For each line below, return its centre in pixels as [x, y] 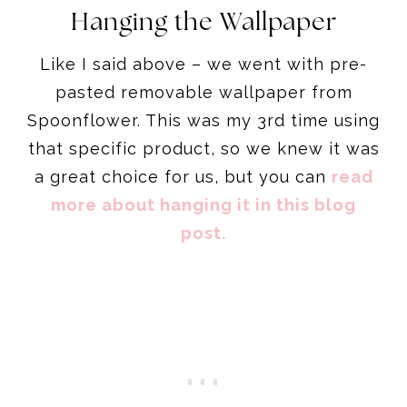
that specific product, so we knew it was [203, 148]
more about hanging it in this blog [203, 204]
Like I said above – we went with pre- [203, 64]
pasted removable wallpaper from [203, 92]
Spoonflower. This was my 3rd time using [203, 120]
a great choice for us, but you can [183, 176]
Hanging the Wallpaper [203, 22]
